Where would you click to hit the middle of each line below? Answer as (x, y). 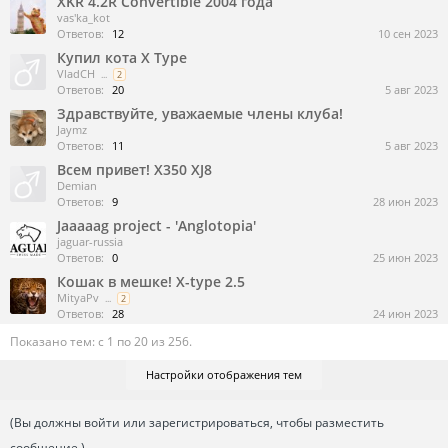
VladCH (76, 73)
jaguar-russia (90, 241)
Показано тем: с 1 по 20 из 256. (101, 341)
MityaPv (78, 297)
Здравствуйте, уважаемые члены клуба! (200, 113)
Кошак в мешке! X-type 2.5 (151, 281)
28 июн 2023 (405, 201)
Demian (77, 185)
